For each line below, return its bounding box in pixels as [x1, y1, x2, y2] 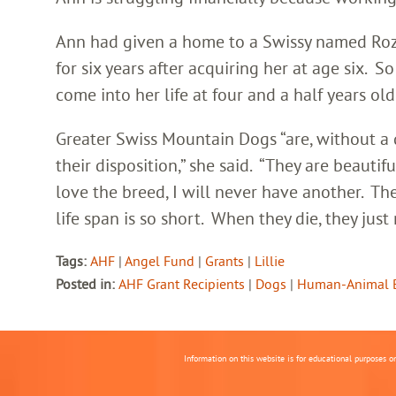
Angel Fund [125, 252, 194, 270]
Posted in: [56, 275, 118, 293]
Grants [205, 252, 244, 270]
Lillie [255, 252, 285, 270]
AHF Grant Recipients [118, 275, 245, 293]
